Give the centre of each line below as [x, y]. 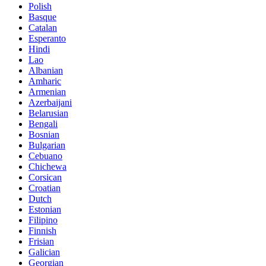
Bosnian [44, 134]
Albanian [46, 70]
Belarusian [48, 113]
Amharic [45, 81]
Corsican [45, 177]
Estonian [45, 209]
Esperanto [47, 38]
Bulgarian [47, 145]
